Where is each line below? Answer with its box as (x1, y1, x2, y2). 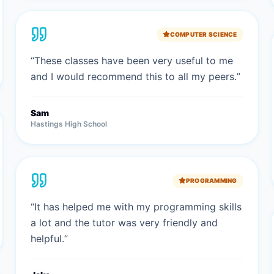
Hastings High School (31, 119, 108, 128)
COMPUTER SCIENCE (169, 30, 237, 38)
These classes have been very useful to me (34, 54, 234, 67)
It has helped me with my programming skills (34, 201, 242, 213)
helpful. (31, 232, 65, 245)
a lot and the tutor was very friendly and (31, 217, 218, 229)
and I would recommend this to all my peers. (31, 70, 237, 83)
